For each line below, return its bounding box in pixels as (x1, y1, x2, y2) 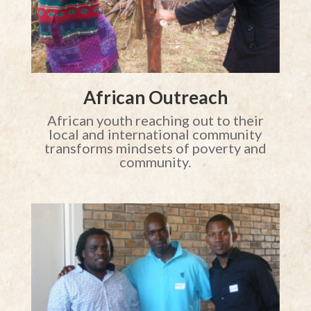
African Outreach (83, 85, 228, 108)
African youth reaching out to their (47, 111, 264, 128)
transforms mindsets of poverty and (44, 139, 267, 156)
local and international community (49, 125, 262, 142)
